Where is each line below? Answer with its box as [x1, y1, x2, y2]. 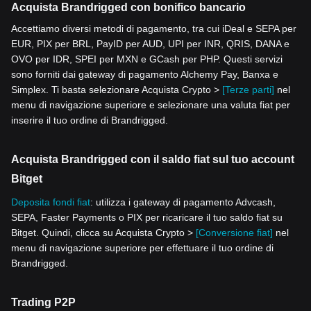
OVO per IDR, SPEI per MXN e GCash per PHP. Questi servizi [11, 53, 283, 65]
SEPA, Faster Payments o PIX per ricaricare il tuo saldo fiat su [11, 212, 283, 224]
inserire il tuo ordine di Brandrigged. [11, 115, 168, 126]
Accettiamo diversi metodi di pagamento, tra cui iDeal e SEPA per [11, 23, 296, 35]
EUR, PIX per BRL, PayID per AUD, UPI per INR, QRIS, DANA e [11, 38, 289, 50]
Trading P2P [11, 296, 76, 309]
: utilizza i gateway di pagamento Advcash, [90, 196, 276, 208]
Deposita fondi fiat [11, 196, 90, 208]
